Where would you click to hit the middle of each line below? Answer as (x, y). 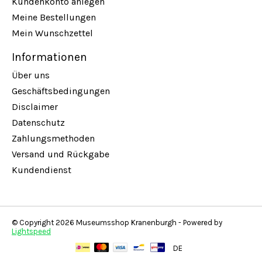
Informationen (49, 57)
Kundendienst (42, 170)
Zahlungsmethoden (53, 138)
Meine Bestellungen (54, 18)
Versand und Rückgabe (61, 154)
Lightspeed (31, 231)
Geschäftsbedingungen (61, 91)
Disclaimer (35, 106)
